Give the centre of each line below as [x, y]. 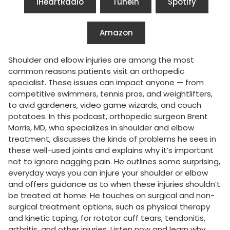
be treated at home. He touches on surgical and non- [111, 196]
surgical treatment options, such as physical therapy [109, 207]
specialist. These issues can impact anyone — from [106, 83]
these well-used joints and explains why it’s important [111, 150]
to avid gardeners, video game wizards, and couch [105, 105]
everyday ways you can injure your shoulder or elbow [108, 173]
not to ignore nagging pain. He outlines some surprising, [114, 162]
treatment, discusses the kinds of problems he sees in [112, 139]
